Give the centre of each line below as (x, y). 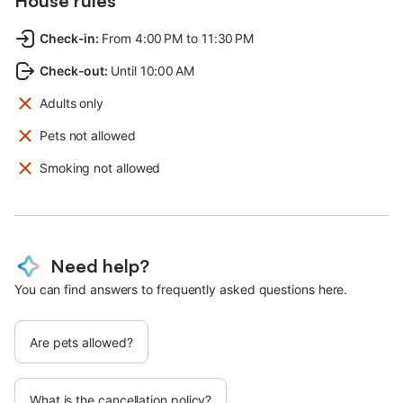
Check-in (68, 38)
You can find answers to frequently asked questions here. (181, 289)
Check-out (72, 70)
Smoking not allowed (100, 167)
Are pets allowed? (81, 342)
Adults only (72, 103)
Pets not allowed (88, 135)
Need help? (100, 265)
